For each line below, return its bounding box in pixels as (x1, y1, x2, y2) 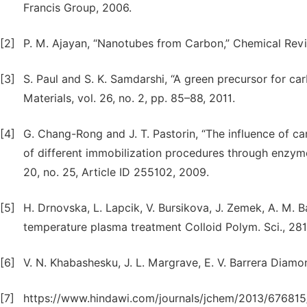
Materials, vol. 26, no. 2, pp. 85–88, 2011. (23, 92, 235, 105)
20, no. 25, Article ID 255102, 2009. (23, 166, 209, 179)
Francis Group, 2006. (23, 1, 132, 14)
